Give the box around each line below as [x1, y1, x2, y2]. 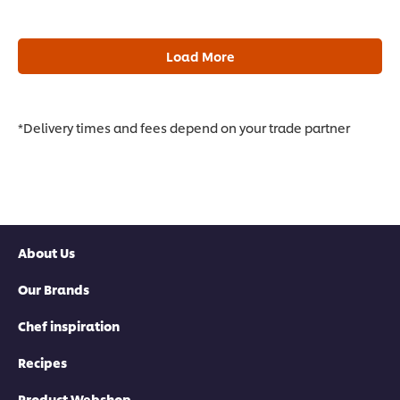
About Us [18, 244, 75, 262]
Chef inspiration [18, 317, 120, 335]
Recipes [18, 354, 67, 371]
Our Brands [18, 280, 89, 298]
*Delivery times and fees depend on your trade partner [18, 119, 350, 137]
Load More [165, 47, 235, 65]
